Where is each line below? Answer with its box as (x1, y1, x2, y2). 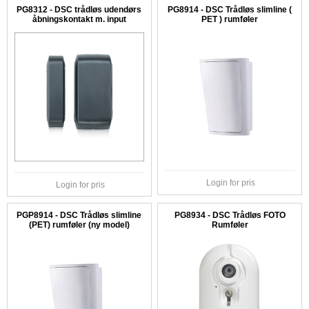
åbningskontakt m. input (32, 14, 126, 25)
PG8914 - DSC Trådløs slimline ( (168, 5, 292, 15)
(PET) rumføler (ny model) (28, 220, 130, 230)
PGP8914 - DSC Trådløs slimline (17, 210, 142, 221)
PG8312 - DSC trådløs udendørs (17, 5, 142, 15)
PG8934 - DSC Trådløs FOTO (174, 210, 286, 221)
